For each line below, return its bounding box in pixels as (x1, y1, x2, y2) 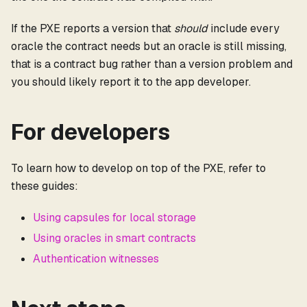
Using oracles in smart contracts (33, 231, 196, 246)
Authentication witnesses (33, 251, 159, 267)
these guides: (11, 179, 78, 194)
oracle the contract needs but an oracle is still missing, (11, 39, 286, 54)
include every (208, 21, 280, 36)
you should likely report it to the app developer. (11, 75, 251, 90)
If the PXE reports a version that (11, 21, 174, 36)
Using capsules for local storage (33, 210, 196, 225)
